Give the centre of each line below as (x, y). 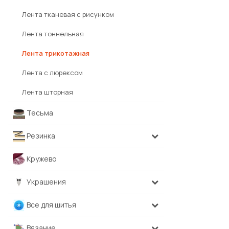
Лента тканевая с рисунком (68, 15)
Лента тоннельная (53, 34)
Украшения (45, 182)
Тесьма (39, 113)
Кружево (41, 159)
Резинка (40, 136)
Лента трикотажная (56, 53)
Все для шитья (51, 205)
